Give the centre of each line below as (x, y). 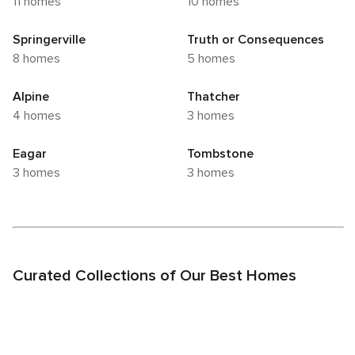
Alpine (31, 97)
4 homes (41, 116)
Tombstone (220, 154)
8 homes (40, 59)
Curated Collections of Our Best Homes (155, 276)
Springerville (49, 40)
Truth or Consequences (256, 40)
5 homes (215, 59)
